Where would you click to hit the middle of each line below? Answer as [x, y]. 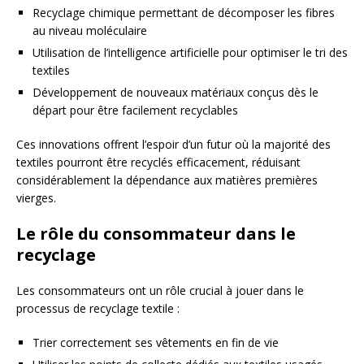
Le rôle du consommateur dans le [156, 234]
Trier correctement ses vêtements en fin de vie [156, 342]
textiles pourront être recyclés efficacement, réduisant [158, 162]
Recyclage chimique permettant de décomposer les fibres [184, 13]
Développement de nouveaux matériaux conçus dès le [175, 92]
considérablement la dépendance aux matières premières [167, 180]
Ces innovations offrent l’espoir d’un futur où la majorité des [173, 144]
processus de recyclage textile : [98, 308]
